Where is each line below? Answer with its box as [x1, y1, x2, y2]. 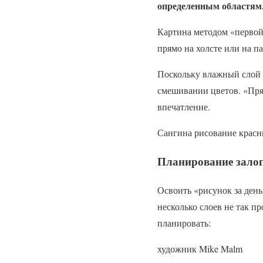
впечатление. [157, 100, 210, 113]
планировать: [157, 216, 211, 229]
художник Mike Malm [157, 242, 242, 255]
